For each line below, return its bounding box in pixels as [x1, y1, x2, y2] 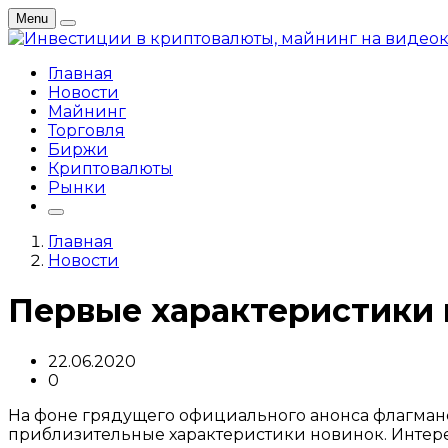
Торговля [48, 121, 125, 140]
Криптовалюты [48, 159, 173, 178]
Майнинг [48, 102, 126, 121]
